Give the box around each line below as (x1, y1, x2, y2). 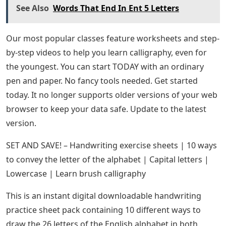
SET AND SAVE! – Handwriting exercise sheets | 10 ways (6, 140, 217, 151)
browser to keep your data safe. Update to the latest (6, 103, 206, 115)
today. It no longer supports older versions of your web (6, 89, 217, 100)
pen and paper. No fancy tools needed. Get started (6, 75, 198, 86)
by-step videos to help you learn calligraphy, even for (6, 47, 207, 58)
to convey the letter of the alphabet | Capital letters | (6, 154, 209, 165)
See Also (16, 3, 49, 14)
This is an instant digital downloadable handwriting (6, 190, 201, 201)
